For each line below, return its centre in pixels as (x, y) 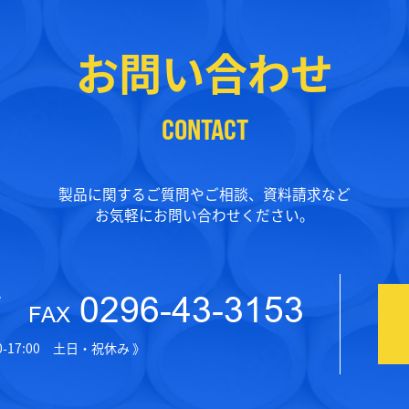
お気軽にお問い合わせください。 (204, 215)
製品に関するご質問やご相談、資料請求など (204, 194)
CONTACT (204, 129)
